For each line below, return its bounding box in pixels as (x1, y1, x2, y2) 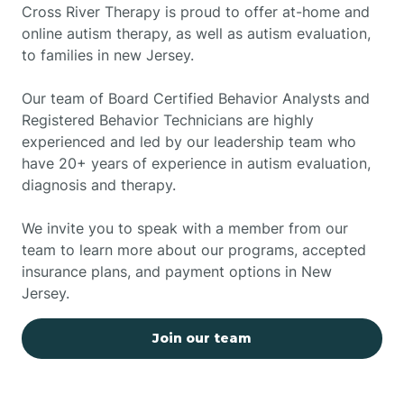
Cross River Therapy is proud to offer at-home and (22, 2, 370, 21)
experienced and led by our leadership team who (22, 132, 356, 151)
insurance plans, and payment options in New (22, 262, 332, 280)
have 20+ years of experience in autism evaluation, (22, 153, 371, 172)
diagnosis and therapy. (22, 175, 176, 194)
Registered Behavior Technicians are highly (22, 110, 314, 129)
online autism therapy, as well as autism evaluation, (22, 23, 371, 42)
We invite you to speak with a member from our (22, 218, 348, 237)
